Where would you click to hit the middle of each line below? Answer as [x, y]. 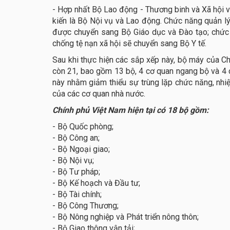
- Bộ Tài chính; [78, 195]
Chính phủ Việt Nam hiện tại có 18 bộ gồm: [132, 110]
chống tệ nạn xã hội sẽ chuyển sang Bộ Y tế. [130, 44]
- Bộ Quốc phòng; [84, 127]
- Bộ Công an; [77, 138]
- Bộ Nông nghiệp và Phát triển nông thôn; [127, 217]
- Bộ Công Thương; [87, 206]
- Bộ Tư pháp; [77, 172]
